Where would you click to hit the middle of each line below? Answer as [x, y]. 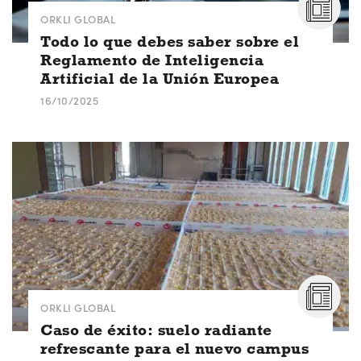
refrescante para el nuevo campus [174, 348]
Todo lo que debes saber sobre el [170, 41]
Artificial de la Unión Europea [160, 78]
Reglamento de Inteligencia [152, 60]
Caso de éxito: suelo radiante [156, 330]
